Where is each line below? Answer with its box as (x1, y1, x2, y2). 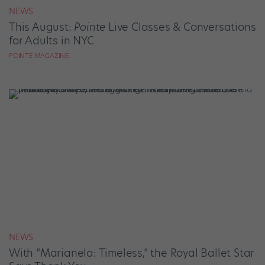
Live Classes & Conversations (105, 20, 256, 35)
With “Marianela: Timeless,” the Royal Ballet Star (9, 245, 255, 261)
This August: (9, 20, 75, 35)
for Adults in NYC (9, 33, 94, 49)
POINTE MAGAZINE (9, 51, 69, 61)
